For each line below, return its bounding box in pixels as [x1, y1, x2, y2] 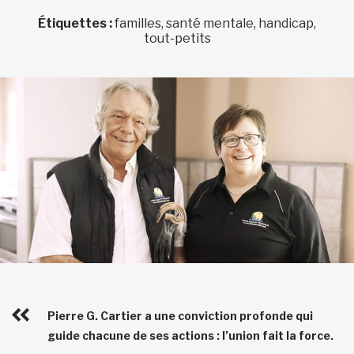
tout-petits [143, 31, 211, 46]
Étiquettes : [38, 16, 115, 31]
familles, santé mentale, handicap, [115, 16, 316, 31]
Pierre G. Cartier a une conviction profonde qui [47, 309, 313, 323]
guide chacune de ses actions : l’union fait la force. [47, 329, 333, 343]
